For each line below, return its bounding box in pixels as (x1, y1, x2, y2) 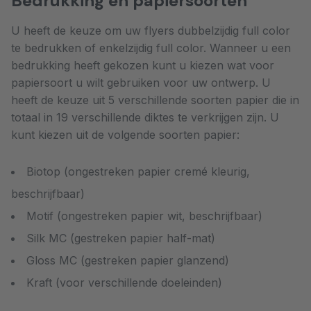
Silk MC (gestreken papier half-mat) (26, 230, 215, 245)
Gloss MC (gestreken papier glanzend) (26, 253, 229, 267)
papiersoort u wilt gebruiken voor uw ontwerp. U (11, 75, 271, 90)
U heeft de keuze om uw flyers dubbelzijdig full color (11, 23, 290, 37)
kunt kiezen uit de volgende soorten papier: (11, 127, 239, 142)
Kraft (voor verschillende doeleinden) (26, 275, 222, 289)
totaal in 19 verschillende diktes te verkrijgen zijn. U (11, 110, 279, 124)
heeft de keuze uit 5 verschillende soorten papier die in (11, 92, 299, 107)
